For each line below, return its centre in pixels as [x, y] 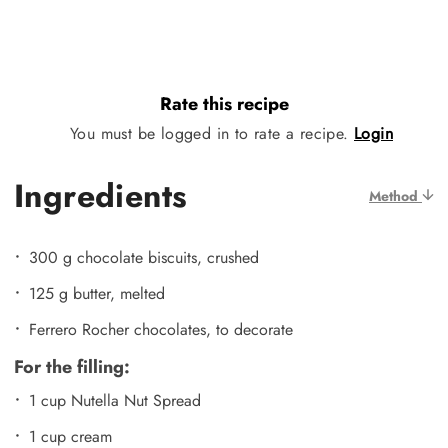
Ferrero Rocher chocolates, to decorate [163, 329]
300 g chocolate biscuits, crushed [146, 257]
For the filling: [74, 366]
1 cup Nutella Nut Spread [115, 400]
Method [395, 195]
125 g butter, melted [99, 293]
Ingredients [101, 195]
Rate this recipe [224, 104]
